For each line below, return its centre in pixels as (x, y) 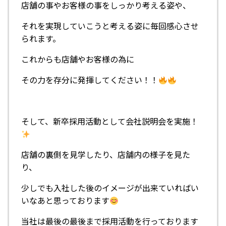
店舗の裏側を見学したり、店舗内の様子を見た (106, 155)
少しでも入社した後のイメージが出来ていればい (110, 188)
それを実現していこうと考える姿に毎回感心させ (110, 26)
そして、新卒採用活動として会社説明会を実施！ (110, 121)
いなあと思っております (65, 201)
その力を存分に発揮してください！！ (90, 80)
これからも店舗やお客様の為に (78, 59)
